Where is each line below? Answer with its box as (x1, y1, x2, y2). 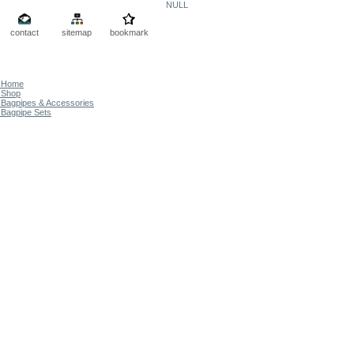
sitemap (62, 28, 92, 38)
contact (10, 28, 39, 38)
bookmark (109, 28, 149, 38)
